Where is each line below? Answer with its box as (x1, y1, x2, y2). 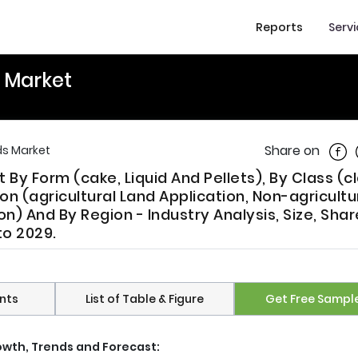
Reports (256, 18, 303, 35)
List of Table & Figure (85, 291, 204, 308)
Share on (265, 141, 320, 160)
